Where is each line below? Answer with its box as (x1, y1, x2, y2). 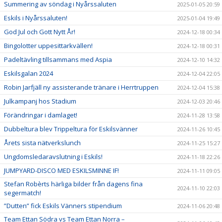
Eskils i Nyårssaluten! (4, 13, 67, 22)
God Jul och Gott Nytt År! (4, 27, 75, 36)
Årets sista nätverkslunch (4, 138, 81, 147)
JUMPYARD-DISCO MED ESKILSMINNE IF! (4, 166, 119, 175)
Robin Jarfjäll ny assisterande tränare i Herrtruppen (4, 82, 159, 92)
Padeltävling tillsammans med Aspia (4, 55, 112, 64)
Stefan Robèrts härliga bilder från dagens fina (4, 179, 143, 188)
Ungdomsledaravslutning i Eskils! (4, 152, 103, 161)
